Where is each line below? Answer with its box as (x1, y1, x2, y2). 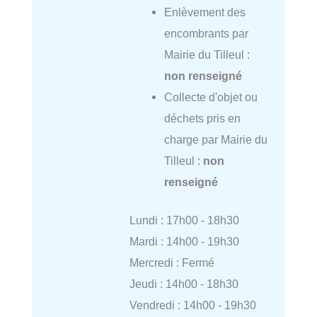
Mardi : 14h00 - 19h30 (129, 235, 239, 248)
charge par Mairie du (163, 132, 267, 146)
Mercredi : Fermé (129, 256, 214, 270)
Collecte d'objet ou (163, 90, 258, 103)
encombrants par (163, 26, 248, 40)
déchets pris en (163, 111, 241, 125)
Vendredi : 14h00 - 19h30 (129, 299, 256, 312)
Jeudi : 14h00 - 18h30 (129, 277, 238, 291)
